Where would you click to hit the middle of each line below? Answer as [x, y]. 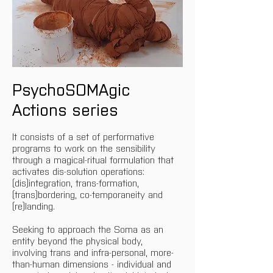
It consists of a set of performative [85, 136]
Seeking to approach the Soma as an [89, 229]
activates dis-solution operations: [80, 171]
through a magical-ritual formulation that [94, 159]
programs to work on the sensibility [85, 147]
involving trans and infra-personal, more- [93, 252]
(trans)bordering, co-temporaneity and [89, 194]
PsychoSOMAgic [73, 88]
